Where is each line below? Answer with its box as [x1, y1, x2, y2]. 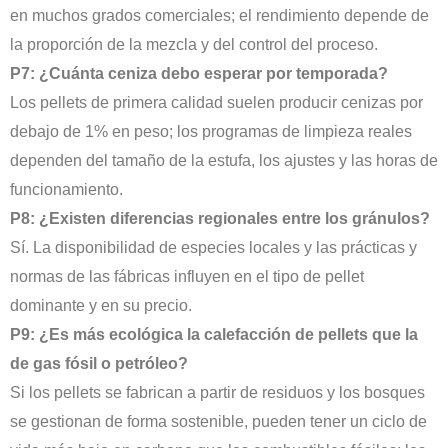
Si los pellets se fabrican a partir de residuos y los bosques [10, 384, 425, 402]
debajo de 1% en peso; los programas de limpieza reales [10, 123, 412, 141]
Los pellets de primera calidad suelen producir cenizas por [10, 94, 423, 112]
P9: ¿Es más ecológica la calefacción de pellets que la [10, 326, 418, 344]
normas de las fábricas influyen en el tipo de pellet [10, 268, 364, 286]
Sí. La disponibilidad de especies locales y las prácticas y [10, 239, 417, 257]
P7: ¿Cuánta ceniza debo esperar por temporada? [10, 65, 388, 83]
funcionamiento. [10, 181, 123, 199]
